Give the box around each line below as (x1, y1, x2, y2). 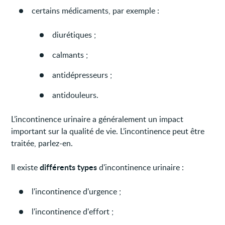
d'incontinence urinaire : (97, 161, 184, 173)
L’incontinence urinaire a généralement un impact (11, 113, 184, 125)
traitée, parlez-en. (11, 137, 73, 149)
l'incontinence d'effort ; (32, 205, 114, 217)
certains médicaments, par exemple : (32, 5, 160, 16)
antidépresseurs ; (52, 69, 113, 80)
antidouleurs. (52, 89, 99, 100)
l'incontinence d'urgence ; (32, 185, 122, 197)
